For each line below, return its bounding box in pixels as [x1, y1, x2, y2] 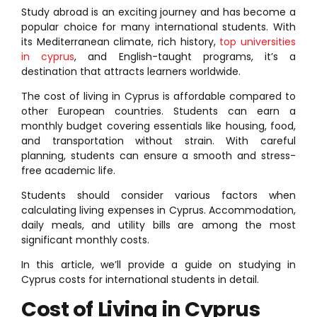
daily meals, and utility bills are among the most [21, 218, 296, 233]
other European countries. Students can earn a [21, 104, 296, 119]
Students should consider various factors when [21, 188, 296, 203]
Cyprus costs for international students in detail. [21, 272, 259, 287]
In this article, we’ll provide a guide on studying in [21, 258, 296, 272]
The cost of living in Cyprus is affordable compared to [21, 89, 296, 104]
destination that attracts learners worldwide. [21, 64, 241, 79]
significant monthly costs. [21, 233, 149, 248]
